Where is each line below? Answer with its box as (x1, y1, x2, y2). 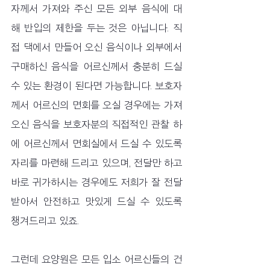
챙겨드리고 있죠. (11, 216, 79, 226)
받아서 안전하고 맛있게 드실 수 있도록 (11, 196, 182, 207)
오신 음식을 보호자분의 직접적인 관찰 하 (11, 119, 182, 130)
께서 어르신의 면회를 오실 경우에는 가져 (11, 100, 182, 110)
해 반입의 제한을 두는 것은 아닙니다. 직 (11, 23, 182, 33)
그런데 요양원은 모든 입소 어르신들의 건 (11, 254, 182, 265)
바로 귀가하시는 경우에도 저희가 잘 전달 (11, 177, 182, 187)
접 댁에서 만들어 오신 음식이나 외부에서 (11, 42, 182, 52)
